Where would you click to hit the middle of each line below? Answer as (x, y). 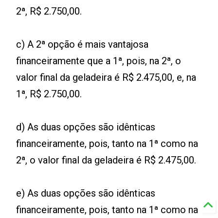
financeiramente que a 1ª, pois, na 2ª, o (99, 61)
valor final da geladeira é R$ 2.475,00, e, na (106, 78)
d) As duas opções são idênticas (86, 127)
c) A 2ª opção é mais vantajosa (82, 45)
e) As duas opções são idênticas (86, 193)
